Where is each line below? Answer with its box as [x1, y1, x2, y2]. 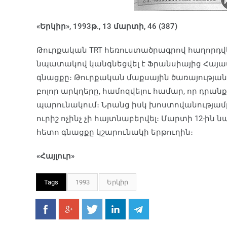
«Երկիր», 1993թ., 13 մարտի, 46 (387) [36, 22, 177, 31]
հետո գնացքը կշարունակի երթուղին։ [36, 128, 193, 137]
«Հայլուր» [36, 152, 74, 161]
